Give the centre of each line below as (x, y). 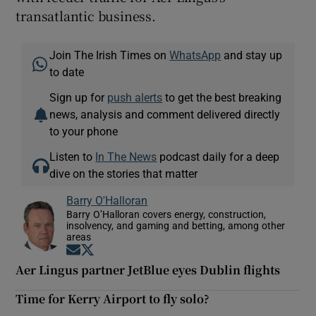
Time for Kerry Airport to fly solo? (113, 298)
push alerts (135, 97)
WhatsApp (195, 55)
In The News (126, 156)
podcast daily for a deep (218, 156)
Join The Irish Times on (110, 55)
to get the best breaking (222, 97)
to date (67, 72)
